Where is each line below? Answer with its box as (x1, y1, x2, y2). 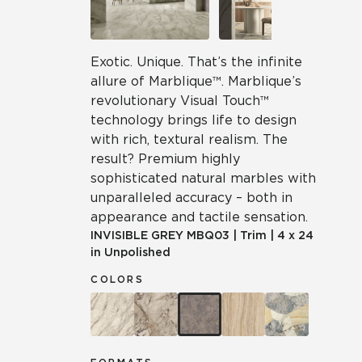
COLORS (90, 273, 144, 285)
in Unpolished (90, 246, 170, 259)
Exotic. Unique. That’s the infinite (90, 54, 302, 69)
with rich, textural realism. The (90, 132, 288, 147)
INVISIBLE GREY (90, 229, 183, 242)
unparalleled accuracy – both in (90, 190, 293, 205)
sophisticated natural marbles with (90, 170, 316, 186)
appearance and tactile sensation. (90, 209, 308, 225)
